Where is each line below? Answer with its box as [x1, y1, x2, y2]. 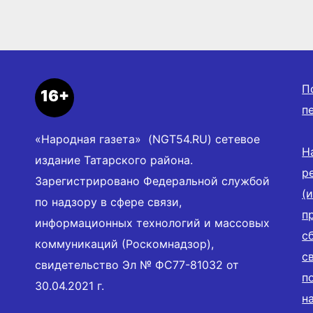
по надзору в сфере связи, [35, 195, 182, 210]
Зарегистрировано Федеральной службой [35, 174, 270, 189]
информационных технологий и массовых [35, 216, 270, 231]
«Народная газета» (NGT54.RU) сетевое [35, 132, 260, 147]
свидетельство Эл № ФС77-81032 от [35, 258, 239, 272]
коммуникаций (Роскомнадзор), [35, 237, 214, 252]
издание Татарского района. [35, 153, 193, 168]
